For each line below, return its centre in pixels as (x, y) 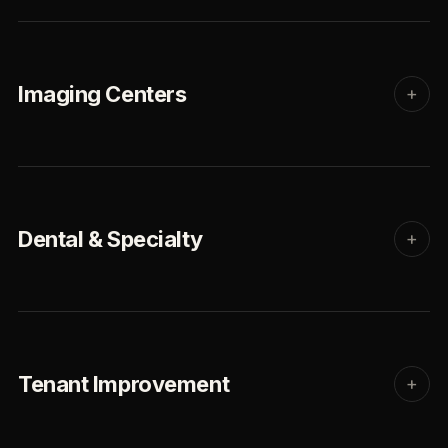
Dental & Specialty (110, 239)
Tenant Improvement (124, 384)
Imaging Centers (102, 94)
